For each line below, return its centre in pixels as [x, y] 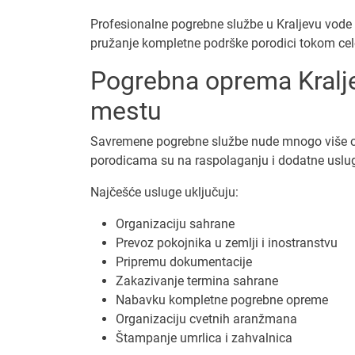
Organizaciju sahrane [175, 223]
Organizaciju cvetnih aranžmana [206, 319]
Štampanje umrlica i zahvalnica [204, 338]
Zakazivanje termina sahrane [197, 281]
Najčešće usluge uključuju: [164, 192]
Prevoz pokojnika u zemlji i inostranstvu [227, 242]
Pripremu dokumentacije [184, 261]
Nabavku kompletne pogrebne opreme [222, 300]
